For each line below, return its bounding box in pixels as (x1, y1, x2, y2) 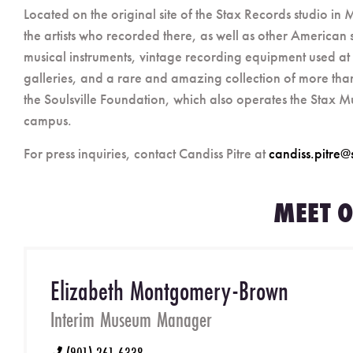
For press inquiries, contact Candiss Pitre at (24, 143, 269, 162)
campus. (24, 110, 72, 129)
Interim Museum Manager (50, 305, 212, 333)
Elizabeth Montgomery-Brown (50, 272, 288, 309)
